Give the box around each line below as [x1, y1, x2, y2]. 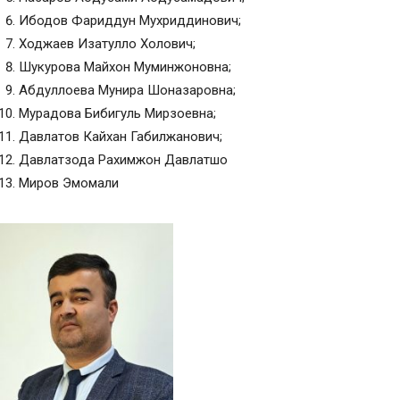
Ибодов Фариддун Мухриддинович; [19, 12, 241, 29]
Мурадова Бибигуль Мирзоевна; [19, 105, 216, 121]
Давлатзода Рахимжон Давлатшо [19, 152, 228, 168]
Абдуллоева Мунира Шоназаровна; [19, 82, 236, 98]
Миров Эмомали [19, 175, 119, 191]
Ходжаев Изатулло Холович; [19, 36, 196, 52]
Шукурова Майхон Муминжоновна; [19, 59, 231, 75]
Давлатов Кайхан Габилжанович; [19, 129, 222, 145]
